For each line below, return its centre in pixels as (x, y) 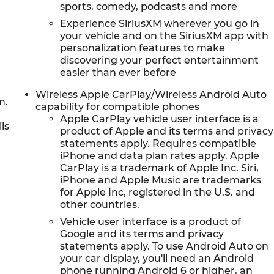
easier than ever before (118, 73)
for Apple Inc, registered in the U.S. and (158, 193)
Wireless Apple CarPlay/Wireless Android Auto (151, 95)
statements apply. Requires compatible (158, 144)
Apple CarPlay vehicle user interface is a (160, 119)
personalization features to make (143, 48)
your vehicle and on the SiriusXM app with (165, 36)
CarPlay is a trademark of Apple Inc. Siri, (160, 168)
